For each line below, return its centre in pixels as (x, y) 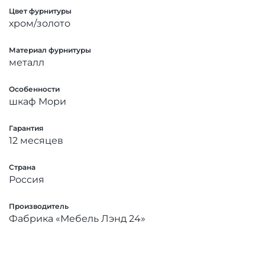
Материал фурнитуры (50, 50)
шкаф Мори (38, 101)
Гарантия (26, 128)
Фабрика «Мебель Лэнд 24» (77, 218)
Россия (27, 179)
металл (27, 62)
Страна (22, 167)
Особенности (34, 89)
